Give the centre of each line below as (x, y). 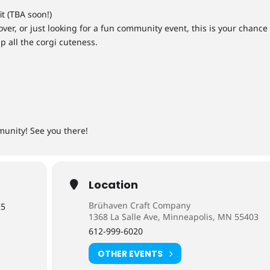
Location (114, 185)
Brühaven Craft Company (140, 205)
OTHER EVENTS (130, 253)
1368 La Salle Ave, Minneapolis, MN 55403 (174, 217)
